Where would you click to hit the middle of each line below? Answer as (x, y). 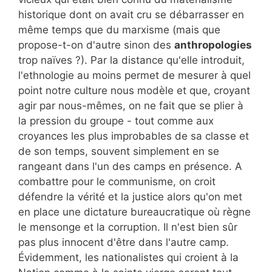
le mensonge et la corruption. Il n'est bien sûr (128, 227)
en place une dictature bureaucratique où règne (134, 212)
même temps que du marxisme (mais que (119, 30)
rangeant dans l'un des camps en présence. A (130, 167)
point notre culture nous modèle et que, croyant (134, 91)
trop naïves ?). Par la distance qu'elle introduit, (131, 60)
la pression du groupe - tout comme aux (116, 121)
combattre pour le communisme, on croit (117, 182)
